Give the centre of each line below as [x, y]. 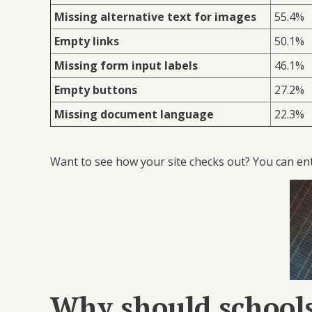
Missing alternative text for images [155, 16]
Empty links [87, 41]
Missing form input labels [126, 65]
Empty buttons [96, 89]
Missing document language [134, 114]
